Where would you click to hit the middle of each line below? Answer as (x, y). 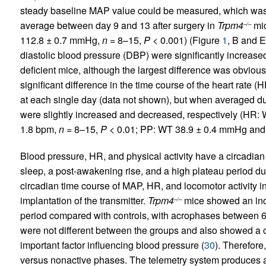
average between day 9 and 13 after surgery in (118, 25)
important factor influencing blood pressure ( (112, 245)
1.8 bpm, (39, 129)
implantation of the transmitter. (84, 200)
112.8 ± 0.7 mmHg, (61, 40)
